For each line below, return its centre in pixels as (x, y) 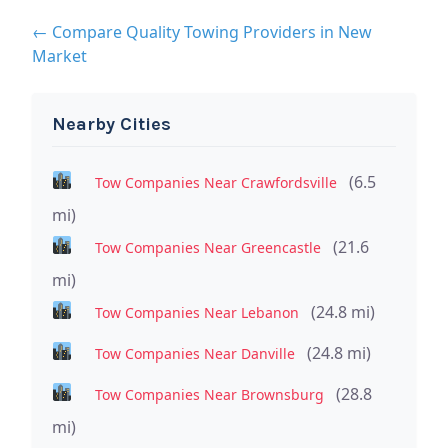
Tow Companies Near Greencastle (207, 247)
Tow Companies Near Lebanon (196, 312)
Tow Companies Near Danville (194, 353)
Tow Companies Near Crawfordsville (215, 182)
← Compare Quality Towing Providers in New (202, 31)
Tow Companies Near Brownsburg (209, 394)
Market (59, 55)
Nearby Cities (111, 123)
